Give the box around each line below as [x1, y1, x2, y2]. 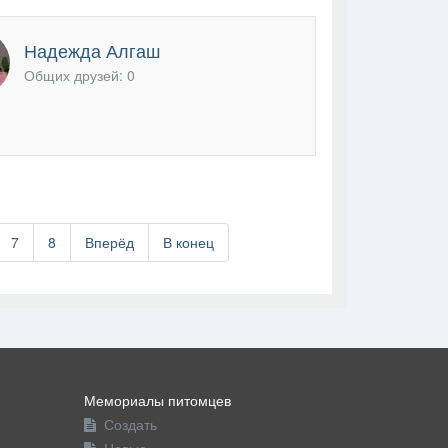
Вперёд [84, 232, 134, 253]
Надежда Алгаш [23, 37, 160, 64]
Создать [103, 413, 157, 434]
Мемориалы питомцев [83, 389, 231, 410]
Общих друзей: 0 [23, 65, 135, 86]
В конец [162, 232, 214, 253]
